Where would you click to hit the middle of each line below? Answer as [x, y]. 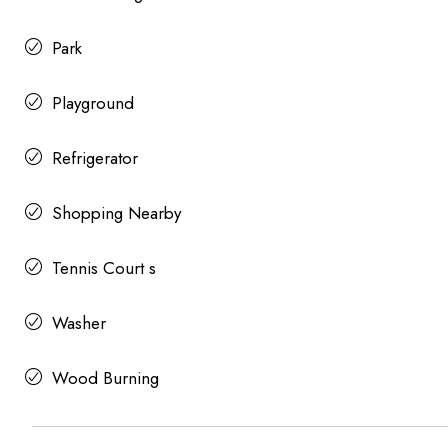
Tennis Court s [104, 267]
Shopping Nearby [116, 212]
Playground [93, 102]
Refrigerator [95, 157]
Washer [79, 322]
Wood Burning [105, 377]
